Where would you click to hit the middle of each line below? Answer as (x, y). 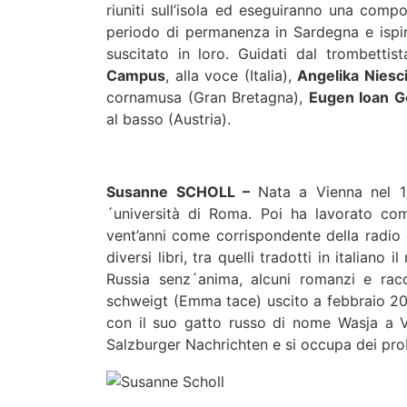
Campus (136, 75)
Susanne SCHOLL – (182, 191)
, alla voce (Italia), (232, 75)
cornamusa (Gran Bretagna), (208, 97)
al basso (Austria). (169, 119)
